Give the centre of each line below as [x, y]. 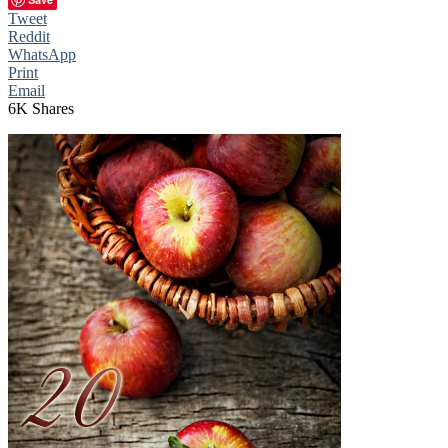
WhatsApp [42, 54]
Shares [53, 108]
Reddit [29, 36]
